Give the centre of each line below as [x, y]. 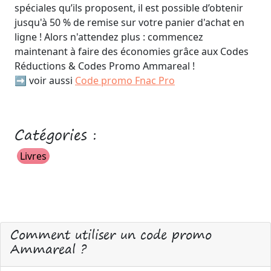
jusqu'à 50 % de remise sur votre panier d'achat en [129, 22]
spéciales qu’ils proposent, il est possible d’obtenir [129, 8]
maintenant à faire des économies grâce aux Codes [132, 51]
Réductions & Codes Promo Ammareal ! [105, 66]
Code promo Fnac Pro [125, 80]
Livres [33, 156]
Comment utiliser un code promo [111, 234]
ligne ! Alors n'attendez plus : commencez [109, 37]
